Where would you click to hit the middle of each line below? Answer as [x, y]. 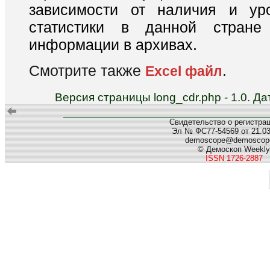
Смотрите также [87, 70]
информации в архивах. [113, 45]
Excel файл [184, 71]
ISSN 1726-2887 [234, 158]
